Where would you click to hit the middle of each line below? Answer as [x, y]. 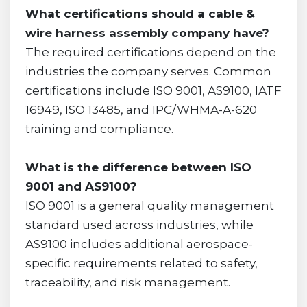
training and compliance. [99, 128]
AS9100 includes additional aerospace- [139, 244]
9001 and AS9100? [81, 186]
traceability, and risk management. [127, 282]
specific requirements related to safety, [141, 263]
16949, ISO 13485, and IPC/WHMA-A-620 [141, 109]
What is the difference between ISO [138, 167]
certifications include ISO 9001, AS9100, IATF [153, 90]
